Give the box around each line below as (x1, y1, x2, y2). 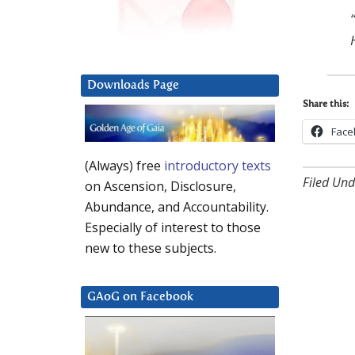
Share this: (303, 100, 349, 110)
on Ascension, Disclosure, (85, 177, 236, 196)
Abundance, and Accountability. (85, 198, 269, 216)
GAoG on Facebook (87, 291, 193, 303)
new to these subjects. (85, 239, 216, 258)
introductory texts (164, 157, 271, 175)
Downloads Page (87, 79, 179, 92)
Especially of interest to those (85, 219, 261, 237)
